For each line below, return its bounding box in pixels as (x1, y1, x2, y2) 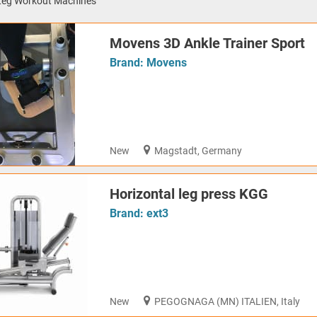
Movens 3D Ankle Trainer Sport (110, 35, 305, 52)
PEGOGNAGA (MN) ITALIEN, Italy (154, 295, 301, 307)
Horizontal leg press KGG (110, 185, 268, 203)
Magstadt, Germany (154, 144, 243, 156)
